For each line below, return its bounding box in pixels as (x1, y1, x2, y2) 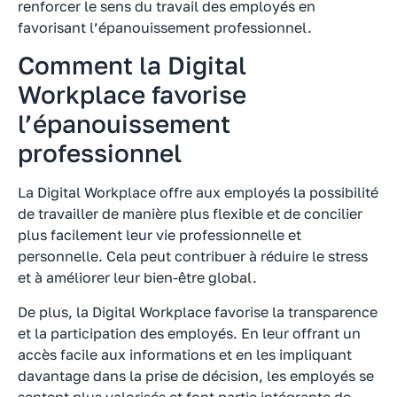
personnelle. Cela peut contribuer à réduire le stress (18, 247, 368, 266)
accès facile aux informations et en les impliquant (18, 345, 352, 363)
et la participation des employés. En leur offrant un (18, 323, 361, 342)
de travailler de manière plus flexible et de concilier (18, 205, 362, 223)
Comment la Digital (18, 51, 246, 81)
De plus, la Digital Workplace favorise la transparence (18, 302, 378, 321)
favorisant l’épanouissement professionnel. (18, 18, 312, 36)
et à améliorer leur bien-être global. (18, 269, 257, 287)
